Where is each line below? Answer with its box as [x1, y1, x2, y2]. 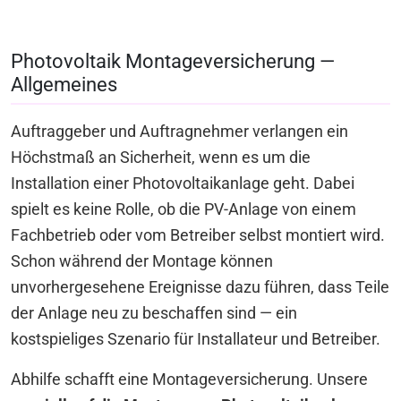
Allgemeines [11, 73, 117, 97]
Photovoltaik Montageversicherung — [11, 49, 335, 73]
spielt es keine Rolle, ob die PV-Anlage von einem [11, 200, 356, 219]
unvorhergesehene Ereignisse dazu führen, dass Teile [11, 278, 389, 297]
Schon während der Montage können [11, 252, 273, 271]
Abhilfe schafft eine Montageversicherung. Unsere [11, 371, 368, 389]
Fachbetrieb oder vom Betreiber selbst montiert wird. [11, 226, 385, 245]
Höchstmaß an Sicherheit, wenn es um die [11, 149, 311, 167]
